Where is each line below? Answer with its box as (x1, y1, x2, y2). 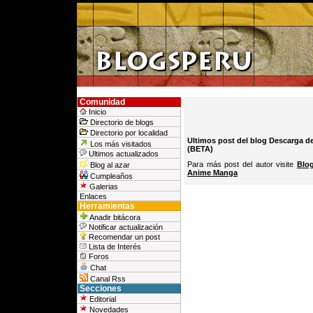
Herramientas (80, 202, 135, 210)
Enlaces (80, 192, 107, 201)
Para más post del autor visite (187, 159, 297, 168)
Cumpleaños (88, 172, 133, 180)
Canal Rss (88, 275, 126, 283)
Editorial (87, 295, 116, 303)
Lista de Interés (87, 242, 141, 251)
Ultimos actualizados (87, 150, 159, 158)
